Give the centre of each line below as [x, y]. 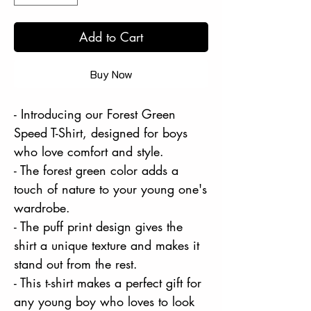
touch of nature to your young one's [110, 188]
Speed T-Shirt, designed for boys [101, 132]
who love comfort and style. [89, 151]
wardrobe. [42, 207]
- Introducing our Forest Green [95, 114]
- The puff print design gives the [98, 226]
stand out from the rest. [76, 263]
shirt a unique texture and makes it [107, 245]
